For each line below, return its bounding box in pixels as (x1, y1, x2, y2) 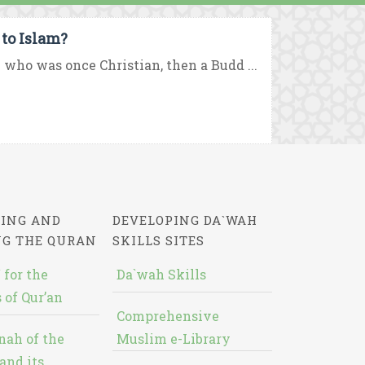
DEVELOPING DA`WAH (112, 212, 257, 228)
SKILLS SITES (112, 232, 204, 248)
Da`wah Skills (116, 266, 206, 283)
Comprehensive (116, 307, 219, 324)
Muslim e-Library (116, 330, 231, 347)
